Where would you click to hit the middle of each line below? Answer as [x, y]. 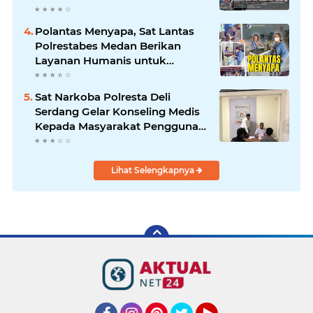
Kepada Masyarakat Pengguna [117, 126]
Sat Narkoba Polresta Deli [103, 97]
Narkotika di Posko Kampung [114, 141]
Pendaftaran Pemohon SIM [107, 75]
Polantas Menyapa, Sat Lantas [115, 31]
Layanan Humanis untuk [101, 60]
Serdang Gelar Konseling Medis [117, 111]
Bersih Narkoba [76, 155]
